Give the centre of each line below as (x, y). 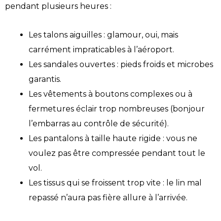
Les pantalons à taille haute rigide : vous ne (113, 138)
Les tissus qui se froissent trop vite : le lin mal (115, 183)
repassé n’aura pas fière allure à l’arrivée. (108, 197)
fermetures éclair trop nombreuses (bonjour (117, 109)
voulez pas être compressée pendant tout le (117, 153)
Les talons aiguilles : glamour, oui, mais (103, 35)
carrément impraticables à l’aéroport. (101, 49)
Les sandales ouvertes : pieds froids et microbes (121, 64)
